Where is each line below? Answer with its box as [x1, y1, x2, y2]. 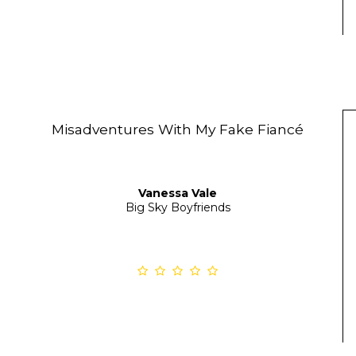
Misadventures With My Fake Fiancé [52, 121, 304, 138]
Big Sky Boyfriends [125, 199, 230, 215]
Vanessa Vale [138, 185, 218, 200]
